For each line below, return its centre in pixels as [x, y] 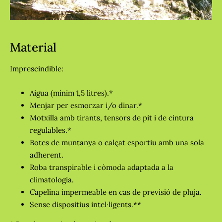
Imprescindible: [37, 69]
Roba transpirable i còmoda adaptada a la [102, 167]
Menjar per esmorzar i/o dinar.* [86, 106]
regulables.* [51, 130]
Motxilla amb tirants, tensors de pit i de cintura [112, 118]
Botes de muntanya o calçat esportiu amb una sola [117, 143]
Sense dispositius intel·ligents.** [85, 205]
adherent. [47, 155]
